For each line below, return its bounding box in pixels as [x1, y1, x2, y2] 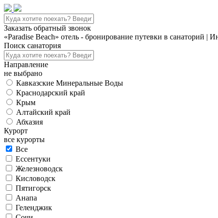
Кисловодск [16, 174, 55, 182]
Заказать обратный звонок [4, 24, 91, 32]
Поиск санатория [4, 41, 61, 50]
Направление [4, 60, 48, 69]
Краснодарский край [16, 89, 85, 97]
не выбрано [4, 69, 42, 77]
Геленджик [16, 203, 52, 212]
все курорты [4, 135, 45, 144]
